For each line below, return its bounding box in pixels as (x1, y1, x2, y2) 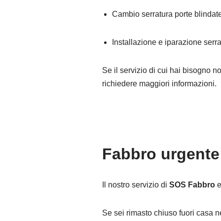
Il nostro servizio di (102, 181, 169, 189)
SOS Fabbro (169, 181, 215, 189)
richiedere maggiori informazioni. (102, 79, 217, 88)
